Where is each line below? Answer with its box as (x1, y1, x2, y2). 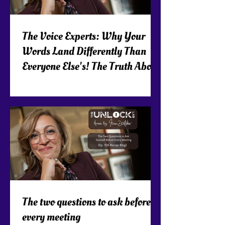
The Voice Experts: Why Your (22, 29, 145, 44)
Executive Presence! (22, 74, 105, 89)
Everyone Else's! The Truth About (22, 59, 160, 74)
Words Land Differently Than (22, 44, 146, 59)
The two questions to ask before (22, 194, 151, 209)
